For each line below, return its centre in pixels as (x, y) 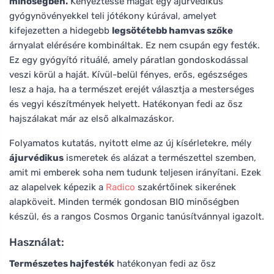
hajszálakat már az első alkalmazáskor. (92, 118)
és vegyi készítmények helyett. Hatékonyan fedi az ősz (126, 104)
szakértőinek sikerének (186, 187)
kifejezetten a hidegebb (61, 30)
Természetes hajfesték (62, 263)
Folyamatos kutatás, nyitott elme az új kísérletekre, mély (130, 143)
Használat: (37, 242)
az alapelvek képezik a (57, 187)
